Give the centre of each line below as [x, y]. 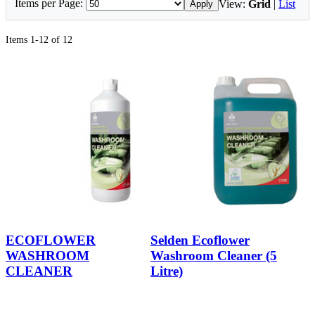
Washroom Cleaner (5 [214, 255]
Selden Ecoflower [200, 240]
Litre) [167, 271]
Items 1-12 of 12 [39, 40]
